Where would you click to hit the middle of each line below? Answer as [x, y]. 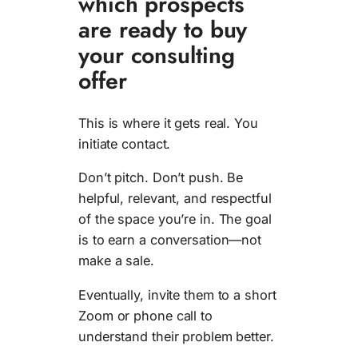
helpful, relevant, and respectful [175, 199]
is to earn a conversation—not [170, 240]
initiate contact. [125, 143]
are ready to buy [163, 30]
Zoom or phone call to [145, 315]
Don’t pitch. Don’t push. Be [161, 178]
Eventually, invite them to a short [177, 294]
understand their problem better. [176, 336]
